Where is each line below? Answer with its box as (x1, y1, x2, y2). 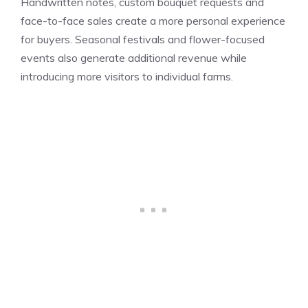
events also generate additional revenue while (21, 50, 247, 65)
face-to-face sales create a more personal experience (21, 13, 285, 27)
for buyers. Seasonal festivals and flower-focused (21, 32, 265, 46)
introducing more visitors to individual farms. (21, 69, 233, 83)
